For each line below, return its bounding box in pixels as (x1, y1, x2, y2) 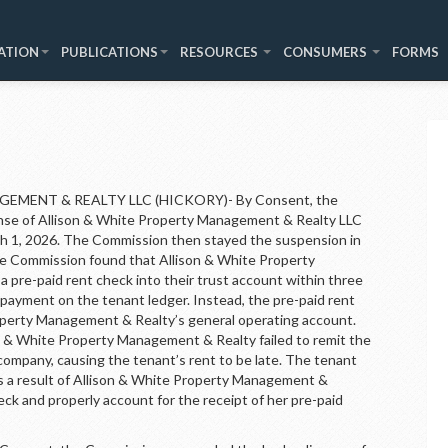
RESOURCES (180, 44, 261, 60)
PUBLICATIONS (61, 44, 158, 60)
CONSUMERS (283, 44, 370, 60)
